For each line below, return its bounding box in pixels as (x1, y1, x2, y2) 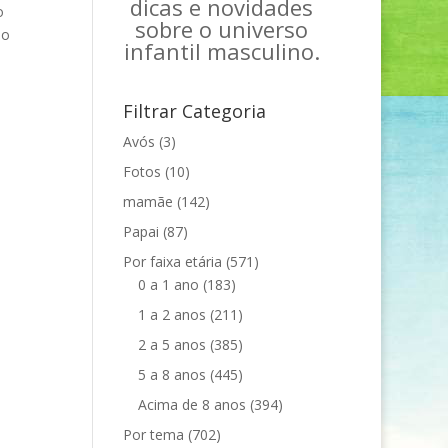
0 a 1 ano (138, 274, 200, 294)
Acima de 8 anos (138, 394, 247, 414)
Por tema (123, 424, 185, 444)
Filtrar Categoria (123, 98, 267, 123)
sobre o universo (135, 13, 309, 44)
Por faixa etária (123, 251, 223, 271)
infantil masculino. (123, 35, 320, 66)
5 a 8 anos (138, 364, 207, 384)
